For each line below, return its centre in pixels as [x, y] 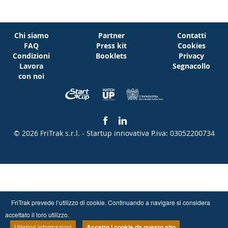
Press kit [111, 46]
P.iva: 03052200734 [183, 133]
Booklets [111, 56]
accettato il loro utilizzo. [37, 215]
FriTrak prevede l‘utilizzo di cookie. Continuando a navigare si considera [108, 202]
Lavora [31, 66]
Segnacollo [191, 66]
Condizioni [31, 56]
